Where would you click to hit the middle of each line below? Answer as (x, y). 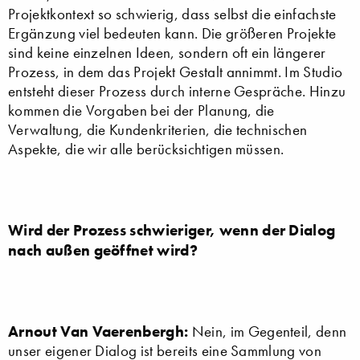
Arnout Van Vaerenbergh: (100, 331)
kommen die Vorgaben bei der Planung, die (141, 110)
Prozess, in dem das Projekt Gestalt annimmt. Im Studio (176, 72)
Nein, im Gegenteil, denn (269, 331)
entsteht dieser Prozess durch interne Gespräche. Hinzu (177, 91)
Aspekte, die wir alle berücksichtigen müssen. (146, 149)
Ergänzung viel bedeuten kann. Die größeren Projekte (172, 33)
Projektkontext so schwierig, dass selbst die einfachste (172, 14)
